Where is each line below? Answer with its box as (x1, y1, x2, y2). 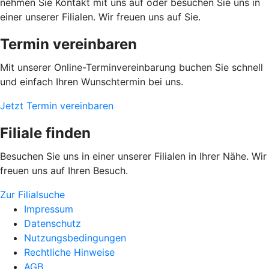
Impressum (24, 203, 73, 216)
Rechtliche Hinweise (24, 246, 115, 259)
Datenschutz (24, 217, 81, 230)
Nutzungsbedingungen (24, 232, 126, 244)
